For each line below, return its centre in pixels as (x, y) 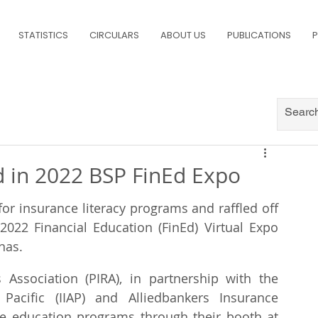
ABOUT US (183, 35)
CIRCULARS (114, 35)
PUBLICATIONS (259, 35)
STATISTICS (43, 35)
